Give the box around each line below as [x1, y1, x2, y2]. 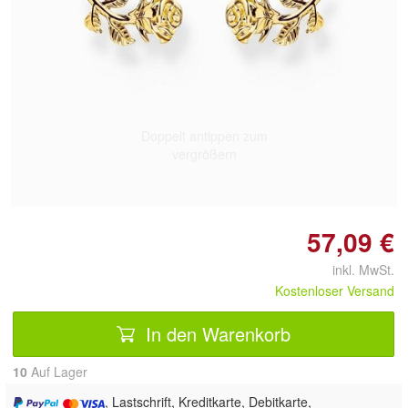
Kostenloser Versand [275, 281, 394, 300]
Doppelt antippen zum [140, 126, 268, 145]
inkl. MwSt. [318, 260, 394, 279]
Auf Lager [27, 362, 87, 381]
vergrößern [171, 144, 237, 163]
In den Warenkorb [140, 320, 291, 347]
